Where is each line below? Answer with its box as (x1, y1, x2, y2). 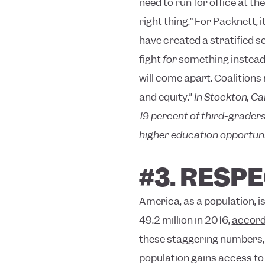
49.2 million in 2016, (138, 214, 232, 227)
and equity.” (138, 91, 192, 104)
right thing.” (138, 15, 195, 28)
